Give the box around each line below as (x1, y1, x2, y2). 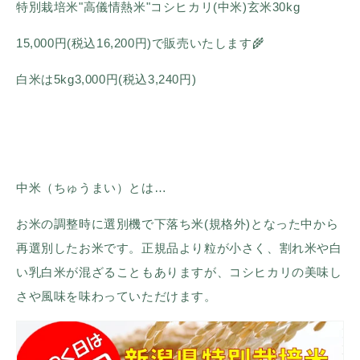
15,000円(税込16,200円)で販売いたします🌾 (16, 36, 265, 50)
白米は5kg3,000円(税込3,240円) (16, 72, 197, 86)
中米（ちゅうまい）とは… (16, 181, 167, 194)
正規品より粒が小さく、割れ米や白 (141, 241, 342, 255)
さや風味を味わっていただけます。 (16, 289, 217, 303)
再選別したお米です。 (16, 241, 141, 255)
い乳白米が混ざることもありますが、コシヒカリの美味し (16, 265, 342, 279)
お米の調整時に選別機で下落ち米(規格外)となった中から (16, 217, 339, 231)
